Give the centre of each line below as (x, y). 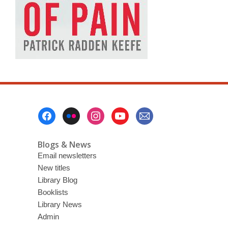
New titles (54, 168)
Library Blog (57, 180)
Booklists (53, 192)
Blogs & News (64, 145)
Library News (60, 204)
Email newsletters (67, 155)
